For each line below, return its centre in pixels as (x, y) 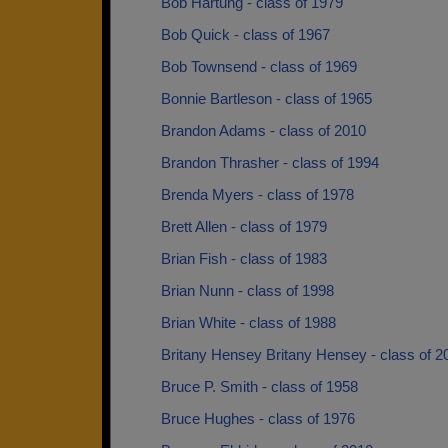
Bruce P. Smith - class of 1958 (259, 386)
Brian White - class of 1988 (248, 322)
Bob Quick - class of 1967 (245, 34)
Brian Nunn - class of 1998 (247, 290)
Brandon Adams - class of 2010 (263, 130)
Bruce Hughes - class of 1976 (258, 418)
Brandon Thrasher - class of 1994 (270, 162)
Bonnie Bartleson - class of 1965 (266, 98)
